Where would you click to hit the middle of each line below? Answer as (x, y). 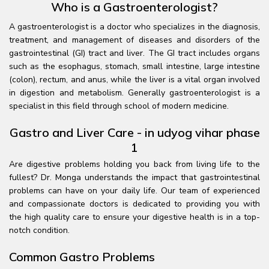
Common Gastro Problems (82, 257)
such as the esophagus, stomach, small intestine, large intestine (134, 66)
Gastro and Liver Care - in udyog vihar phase (134, 132)
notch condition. (39, 230)
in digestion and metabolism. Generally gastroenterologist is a (134, 93)
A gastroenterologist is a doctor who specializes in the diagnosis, (134, 27)
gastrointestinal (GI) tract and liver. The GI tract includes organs (134, 53)
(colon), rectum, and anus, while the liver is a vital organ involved (134, 80)
